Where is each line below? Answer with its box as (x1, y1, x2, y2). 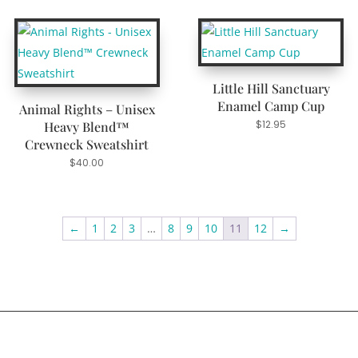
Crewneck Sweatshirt (25, 136, 149, 153)
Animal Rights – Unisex (18, 101, 155, 118)
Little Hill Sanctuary (212, 80, 330, 97)
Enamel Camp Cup (217, 97, 325, 115)
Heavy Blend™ (44, 118, 130, 136)
